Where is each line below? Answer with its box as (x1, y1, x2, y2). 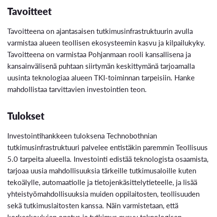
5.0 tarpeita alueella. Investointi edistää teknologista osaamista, (7, 153, 208, 164)
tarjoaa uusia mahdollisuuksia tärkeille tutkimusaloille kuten (7, 165, 196, 175)
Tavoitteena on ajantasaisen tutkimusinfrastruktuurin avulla (7, 25, 193, 36)
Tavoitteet (7, 4, 52, 18)
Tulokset (7, 108, 45, 123)
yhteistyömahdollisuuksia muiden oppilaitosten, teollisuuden (7, 188, 200, 199)
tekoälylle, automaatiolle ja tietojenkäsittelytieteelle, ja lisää (7, 176, 197, 187)
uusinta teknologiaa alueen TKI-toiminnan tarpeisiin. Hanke (7, 72, 195, 82)
